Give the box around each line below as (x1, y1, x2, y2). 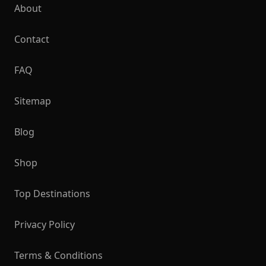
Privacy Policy (14, 218, 75, 231)
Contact (14, 33, 49, 46)
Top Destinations (14, 187, 90, 200)
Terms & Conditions (14, 249, 103, 262)
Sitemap (14, 94, 51, 107)
